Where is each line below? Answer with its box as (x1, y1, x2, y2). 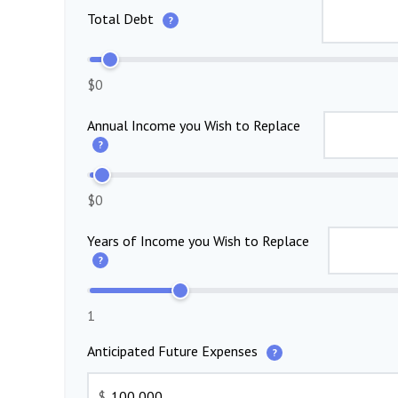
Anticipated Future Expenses (87, 341, 261, 360)
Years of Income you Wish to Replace (87, 232, 309, 251)
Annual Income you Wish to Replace (87, 116, 300, 135)
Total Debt (87, 10, 157, 28)
